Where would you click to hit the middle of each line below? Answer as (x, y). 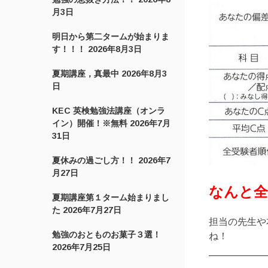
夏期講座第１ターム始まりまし (111, 197)
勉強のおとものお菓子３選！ (107, 234)
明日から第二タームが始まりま (111, 36)
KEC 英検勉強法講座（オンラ (109, 111)
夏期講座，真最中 (86, 74)
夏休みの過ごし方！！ (94, 160)
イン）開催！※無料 (90, 123)
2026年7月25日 (82, 247)
